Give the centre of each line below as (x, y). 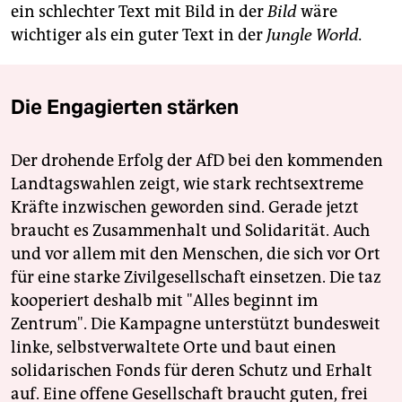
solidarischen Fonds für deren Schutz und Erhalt (192, 370)
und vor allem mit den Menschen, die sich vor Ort (196, 253)
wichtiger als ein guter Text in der (139, 35)
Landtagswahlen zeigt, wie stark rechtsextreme (187, 184)
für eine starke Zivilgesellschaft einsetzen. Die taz (196, 277)
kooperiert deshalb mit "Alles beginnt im (164, 300)
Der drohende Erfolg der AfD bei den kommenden (197, 160)
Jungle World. (315, 35)
